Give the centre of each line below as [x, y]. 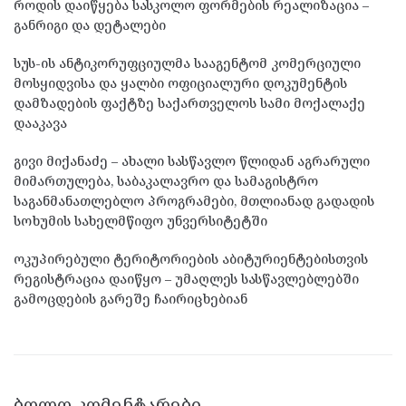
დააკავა [40, 122]
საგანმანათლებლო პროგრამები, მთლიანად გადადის [194, 200]
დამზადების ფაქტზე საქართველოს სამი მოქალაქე [189, 102]
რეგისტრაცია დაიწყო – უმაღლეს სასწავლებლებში [186, 278]
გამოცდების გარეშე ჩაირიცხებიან [130, 298]
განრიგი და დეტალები [90, 24]
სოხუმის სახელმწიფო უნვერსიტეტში [140, 220]
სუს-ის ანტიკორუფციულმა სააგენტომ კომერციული [187, 63]
